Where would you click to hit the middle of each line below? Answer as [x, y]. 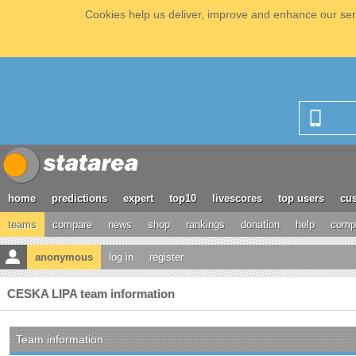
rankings [205, 224]
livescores [237, 198]
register [166, 257]
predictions [79, 198]
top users [301, 198]
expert [138, 198]
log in [121, 257]
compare [72, 224]
